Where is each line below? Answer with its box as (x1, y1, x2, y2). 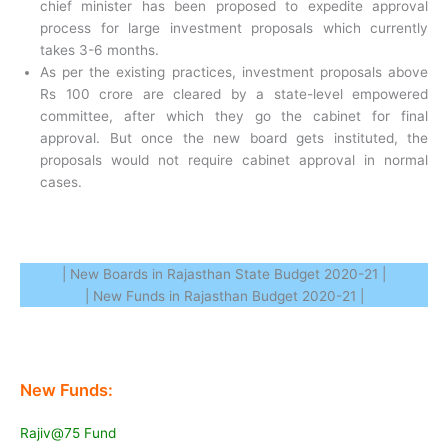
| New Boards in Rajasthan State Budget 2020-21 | (62, 266, 386, 283)
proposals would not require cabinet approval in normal (40, 151, 428, 168)
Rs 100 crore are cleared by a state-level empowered (40, 85, 428, 102)
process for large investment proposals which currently (40, 19, 428, 36)
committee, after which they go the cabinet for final (40, 107, 428, 124)
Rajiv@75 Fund (20, 425, 116, 442)
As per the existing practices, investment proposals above (40, 63, 428, 80)
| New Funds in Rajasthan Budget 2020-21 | (84, 288, 364, 305)
